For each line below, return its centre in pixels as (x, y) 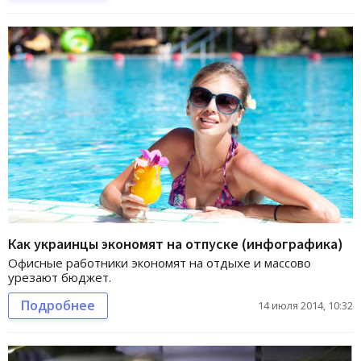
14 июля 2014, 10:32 (305, 306)
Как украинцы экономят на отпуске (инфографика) (176, 244)
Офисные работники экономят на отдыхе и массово (160, 263)
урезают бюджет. (60, 278)
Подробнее (58, 306)
